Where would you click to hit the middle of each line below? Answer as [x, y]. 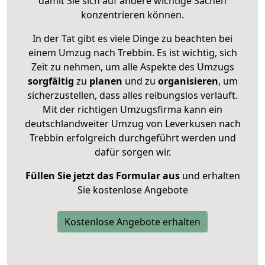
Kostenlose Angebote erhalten [132, 222]
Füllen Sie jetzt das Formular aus [102, 175]
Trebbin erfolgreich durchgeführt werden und [132, 138]
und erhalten [210, 175]
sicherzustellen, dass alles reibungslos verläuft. [132, 95]
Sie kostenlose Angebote [132, 190]
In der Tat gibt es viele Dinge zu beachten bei [132, 38]
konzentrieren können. [132, 14]
